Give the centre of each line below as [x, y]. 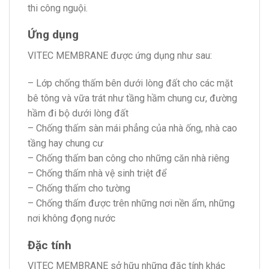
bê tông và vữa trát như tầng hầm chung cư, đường [132, 98]
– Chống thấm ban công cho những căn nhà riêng [128, 158]
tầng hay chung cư [65, 143]
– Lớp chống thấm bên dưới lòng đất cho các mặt [130, 83]
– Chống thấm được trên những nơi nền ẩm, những [131, 203]
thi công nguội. [58, 8]
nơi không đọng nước [71, 218]
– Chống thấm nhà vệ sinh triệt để [97, 173]
